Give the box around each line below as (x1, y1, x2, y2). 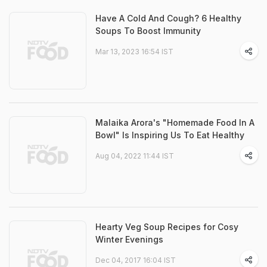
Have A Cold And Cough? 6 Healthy (95, 13, 241, 23)
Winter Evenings (95, 234, 163, 244)
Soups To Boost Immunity (95, 26, 201, 36)
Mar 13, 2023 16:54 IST (95, 47, 173, 56)
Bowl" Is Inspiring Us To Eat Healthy (95, 130, 244, 140)
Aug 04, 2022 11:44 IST (95, 151, 174, 160)
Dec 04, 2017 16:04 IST (95, 256, 176, 265)
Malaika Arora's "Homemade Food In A (95, 117, 254, 128)
